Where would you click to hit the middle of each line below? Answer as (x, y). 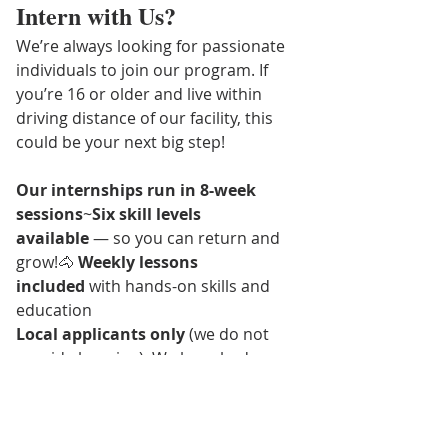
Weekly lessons (140, 261)
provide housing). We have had (134, 357)
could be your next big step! (120, 141)
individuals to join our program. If (144, 69)
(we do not (229, 333)
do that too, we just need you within (153, 429)
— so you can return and (186, 237)
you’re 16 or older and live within (141, 93)
